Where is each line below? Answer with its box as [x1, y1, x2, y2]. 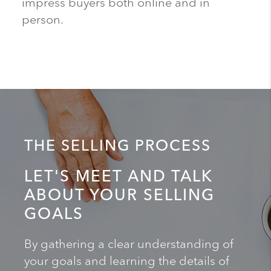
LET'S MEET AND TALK [24, 163, 213, 191]
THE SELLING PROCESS [24, 133, 211, 159]
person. [21, 10, 64, 30]
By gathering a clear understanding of [24, 234, 233, 255]
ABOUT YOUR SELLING [24, 182, 215, 209]
